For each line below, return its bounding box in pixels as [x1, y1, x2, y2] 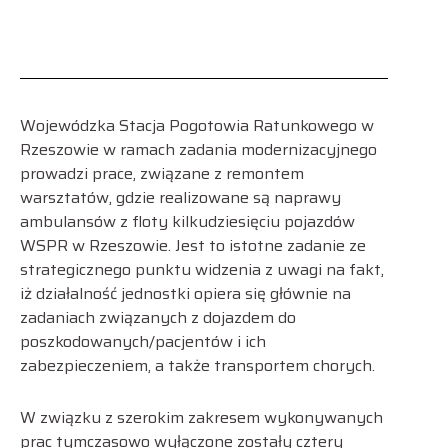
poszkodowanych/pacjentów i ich [20, 329, 266, 355]
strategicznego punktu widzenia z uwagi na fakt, [20, 257, 384, 283]
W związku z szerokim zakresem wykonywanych [20, 405, 383, 431]
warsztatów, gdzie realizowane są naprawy [20, 185, 341, 211]
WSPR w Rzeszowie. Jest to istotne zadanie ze [20, 233, 366, 259]
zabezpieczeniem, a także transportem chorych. [20, 353, 375, 379]
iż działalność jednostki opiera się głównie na [20, 281, 351, 307]
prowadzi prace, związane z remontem [20, 161, 304, 187]
